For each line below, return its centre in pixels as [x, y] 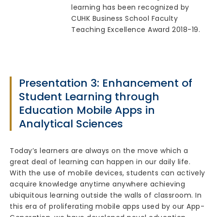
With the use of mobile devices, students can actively [108, 173]
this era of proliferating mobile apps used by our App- [107, 206]
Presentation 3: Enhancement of [106, 83]
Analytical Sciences [71, 124]
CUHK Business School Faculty [124, 18]
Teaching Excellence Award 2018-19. [136, 30]
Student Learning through [89, 97]
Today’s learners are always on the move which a [99, 151]
